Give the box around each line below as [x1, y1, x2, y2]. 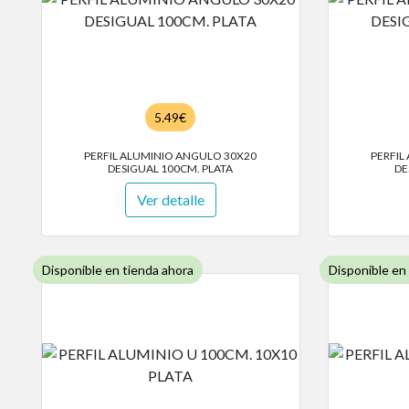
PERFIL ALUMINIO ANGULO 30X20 [84, 149, 257, 163]
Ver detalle [136, 191, 204, 209]
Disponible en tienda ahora [42, 262, 194, 278]
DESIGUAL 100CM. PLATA [108, 162, 234, 176]
